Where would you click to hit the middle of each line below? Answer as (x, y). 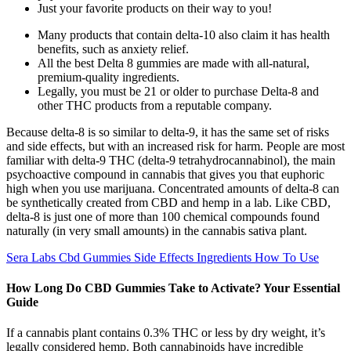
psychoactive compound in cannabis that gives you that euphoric (165, 174)
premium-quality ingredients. (109, 77)
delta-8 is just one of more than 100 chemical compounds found (163, 216)
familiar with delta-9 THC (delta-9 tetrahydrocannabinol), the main (171, 160)
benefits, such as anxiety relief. (113, 49)
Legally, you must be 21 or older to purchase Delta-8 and (178, 91)
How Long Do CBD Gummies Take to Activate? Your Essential (173, 288)
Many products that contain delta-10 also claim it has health (184, 34)
